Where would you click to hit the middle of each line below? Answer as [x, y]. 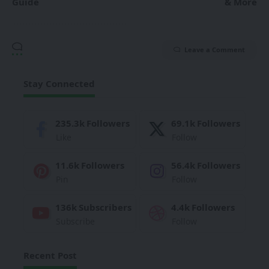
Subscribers [105, 207]
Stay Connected [59, 83]
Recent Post [50, 255]
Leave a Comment [215, 49]
